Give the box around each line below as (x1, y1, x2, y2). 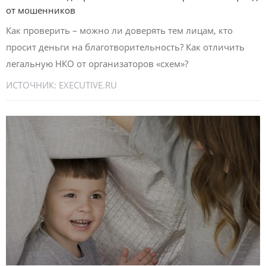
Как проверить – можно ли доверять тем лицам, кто (6, 24, 233, 36)
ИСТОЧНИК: (6, 79, 59, 91)
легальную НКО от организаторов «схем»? (6, 58, 188, 69)
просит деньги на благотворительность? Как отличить (6, 41, 245, 53)
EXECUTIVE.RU (59, 79, 117, 91)
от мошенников (6, 4, 75, 16)
